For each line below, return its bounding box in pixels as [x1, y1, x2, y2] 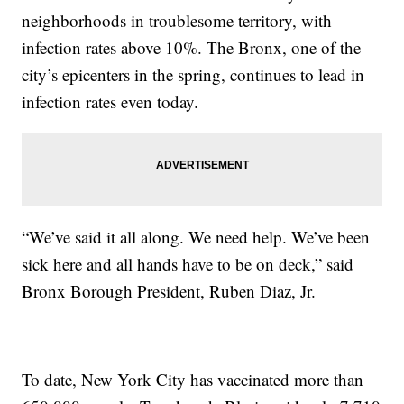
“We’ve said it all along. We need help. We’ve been [22, 225, 371, 248]
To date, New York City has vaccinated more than [22, 367, 364, 390]
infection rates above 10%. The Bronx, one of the [22, 35, 362, 59]
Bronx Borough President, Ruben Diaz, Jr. [22, 279, 317, 302]
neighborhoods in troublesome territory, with [22, 8, 333, 32]
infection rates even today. [22, 89, 199, 113]
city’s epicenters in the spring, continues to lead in [22, 62, 365, 86]
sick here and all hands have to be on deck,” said [22, 252, 354, 275]
